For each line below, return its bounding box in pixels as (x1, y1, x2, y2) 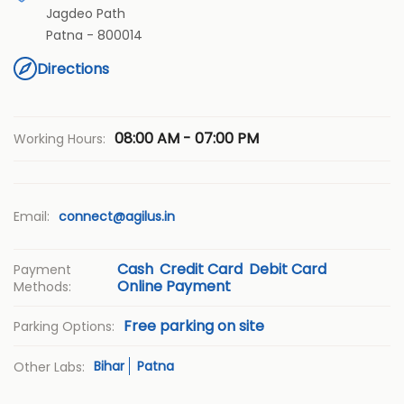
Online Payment (117, 276, 232, 298)
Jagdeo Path (46, 5, 125, 23)
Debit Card (249, 259, 327, 280)
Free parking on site (124, 316, 264, 337)
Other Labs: (14, 358, 85, 377)
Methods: (14, 278, 71, 297)
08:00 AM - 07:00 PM (115, 128, 259, 150)
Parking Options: (14, 317, 115, 336)
